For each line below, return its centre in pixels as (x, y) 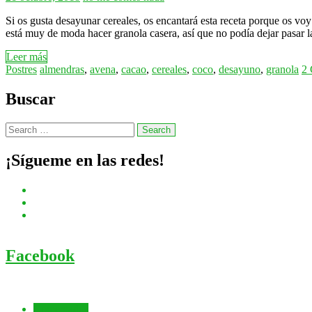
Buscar (31, 99)
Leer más (26, 57)
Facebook (40, 255)
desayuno (240, 70)
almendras (62, 70)
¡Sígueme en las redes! (85, 160)
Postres (21, 70)
